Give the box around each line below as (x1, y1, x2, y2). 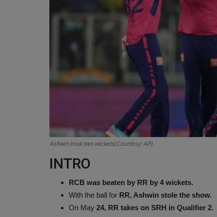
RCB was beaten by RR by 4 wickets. (69, 178, 193, 186)
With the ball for (69, 190, 119, 199)
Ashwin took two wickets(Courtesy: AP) (49, 139, 153, 148)
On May (69, 203, 96, 212)
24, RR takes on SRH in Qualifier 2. (96, 203, 214, 212)
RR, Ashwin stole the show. (119, 190, 212, 199)
